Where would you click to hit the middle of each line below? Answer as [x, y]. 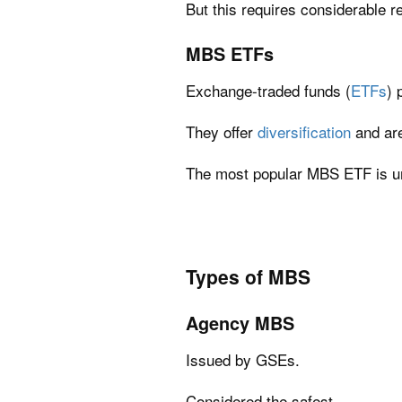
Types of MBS [248, 276]
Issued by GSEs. [243, 359]
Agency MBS [240, 323]
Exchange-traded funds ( [268, 90]
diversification [304, 131]
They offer [222, 131]
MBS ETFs [230, 54]
